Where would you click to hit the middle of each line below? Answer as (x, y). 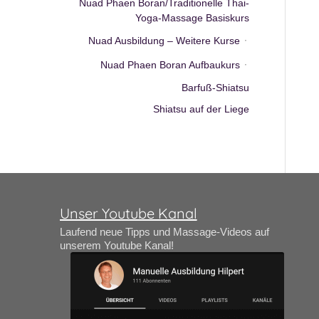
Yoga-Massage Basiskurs (193, 18)
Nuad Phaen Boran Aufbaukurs (171, 65)
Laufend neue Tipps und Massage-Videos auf (164, 231)
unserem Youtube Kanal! (116, 245)
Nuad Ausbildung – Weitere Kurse (164, 41)
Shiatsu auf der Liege (202, 109)
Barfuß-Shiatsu (216, 88)
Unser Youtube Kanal (128, 213)
